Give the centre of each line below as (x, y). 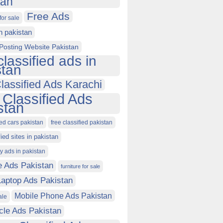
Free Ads (48, 16)
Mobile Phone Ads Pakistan (63, 196)
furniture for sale (80, 166)
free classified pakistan (82, 122)
